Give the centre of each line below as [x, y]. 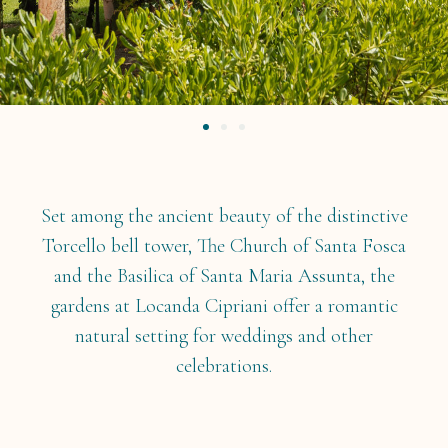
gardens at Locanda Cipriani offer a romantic [224, 305]
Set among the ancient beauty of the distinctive [224, 215]
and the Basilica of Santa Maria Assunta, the [224, 275]
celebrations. [224, 365]
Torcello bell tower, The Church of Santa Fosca [224, 245]
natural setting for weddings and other [224, 335]
